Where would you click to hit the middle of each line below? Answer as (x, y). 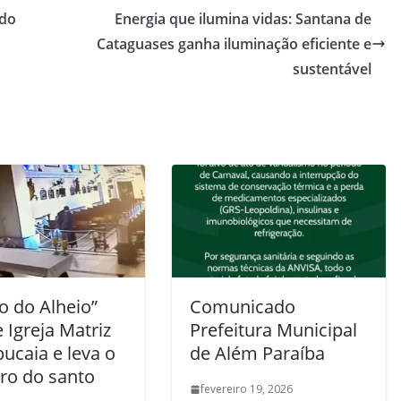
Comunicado (243, 307)
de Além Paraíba (257, 354)
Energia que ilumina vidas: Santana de (243, 19)
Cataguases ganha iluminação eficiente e (234, 44)
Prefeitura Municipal (273, 330)
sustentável (332, 69)
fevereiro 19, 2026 (247, 389)
